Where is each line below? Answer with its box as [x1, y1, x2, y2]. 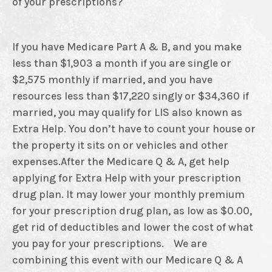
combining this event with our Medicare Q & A [12, 254, 243, 267]
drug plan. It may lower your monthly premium [12, 188, 245, 201]
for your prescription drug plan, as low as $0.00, [12, 205, 252, 217]
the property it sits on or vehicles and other [12, 139, 228, 152]
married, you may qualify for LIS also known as [12, 106, 242, 119]
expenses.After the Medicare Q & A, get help [12, 155, 229, 168]
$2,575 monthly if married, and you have [12, 73, 212, 86]
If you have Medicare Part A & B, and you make [12, 41, 242, 53]
